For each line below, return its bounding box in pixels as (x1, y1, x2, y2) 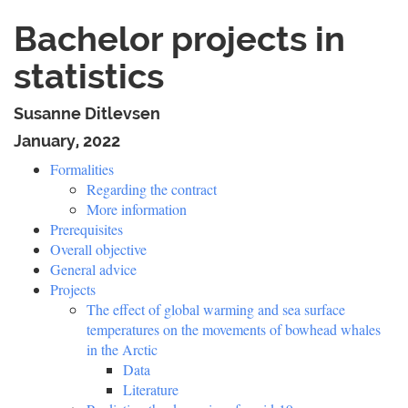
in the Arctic (87, 340, 158, 359)
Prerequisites (50, 219, 123, 239)
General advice (50, 260, 137, 279)
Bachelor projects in (14, 18, 345, 59)
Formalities (50, 159, 114, 178)
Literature (123, 380, 178, 399)
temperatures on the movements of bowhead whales (87, 320, 381, 339)
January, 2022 (14, 131, 120, 150)
